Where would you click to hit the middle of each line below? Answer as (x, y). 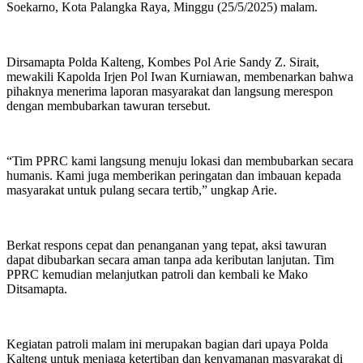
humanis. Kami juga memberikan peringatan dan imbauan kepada (174, 175)
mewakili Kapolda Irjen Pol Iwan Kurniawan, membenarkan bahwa (180, 76)
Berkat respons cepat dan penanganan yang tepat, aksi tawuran (167, 245)
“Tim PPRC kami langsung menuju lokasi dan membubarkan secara (180, 160)
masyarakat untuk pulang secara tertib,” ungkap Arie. (142, 190)
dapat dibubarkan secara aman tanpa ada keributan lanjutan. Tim (170, 259)
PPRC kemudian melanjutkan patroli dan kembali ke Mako (157, 274)
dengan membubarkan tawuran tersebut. (109, 105)
